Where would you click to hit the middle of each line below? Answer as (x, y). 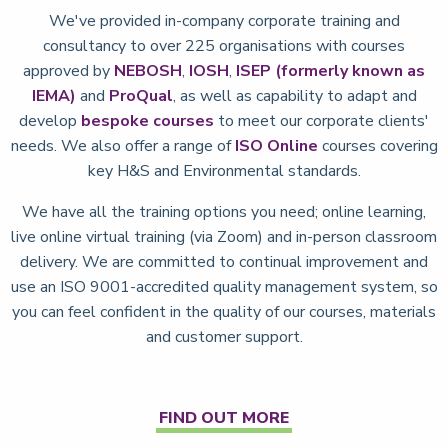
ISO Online (276, 146)
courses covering (377, 146)
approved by (68, 71)
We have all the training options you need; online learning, (224, 212)
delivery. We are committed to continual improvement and (224, 262)
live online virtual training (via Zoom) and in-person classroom (224, 237)
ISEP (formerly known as (330, 71)
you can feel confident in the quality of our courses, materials (224, 312)
